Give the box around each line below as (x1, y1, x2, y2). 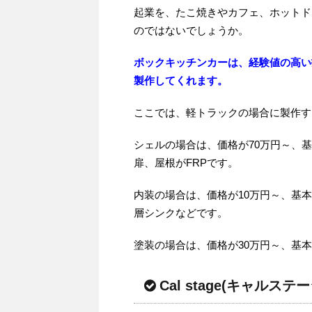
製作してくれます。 (134, 74, 228, 86)
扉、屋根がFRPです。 (134, 156, 238, 169)
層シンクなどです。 (134, 206, 228, 219)
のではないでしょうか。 (134, 24, 249, 36)
